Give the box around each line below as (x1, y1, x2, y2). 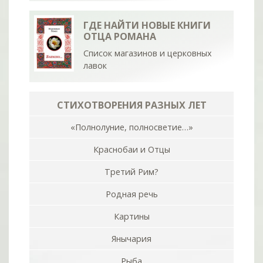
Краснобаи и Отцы (93, 144, 170, 156)
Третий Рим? (104, 166, 159, 178)
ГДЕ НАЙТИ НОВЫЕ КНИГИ (83, 19, 211, 32)
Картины (113, 211, 150, 222)
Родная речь (105, 188, 158, 200)
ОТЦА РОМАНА (83, 30, 157, 43)
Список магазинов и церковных (83, 48, 213, 59)
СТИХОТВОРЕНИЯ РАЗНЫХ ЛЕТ (56, 99, 207, 112)
